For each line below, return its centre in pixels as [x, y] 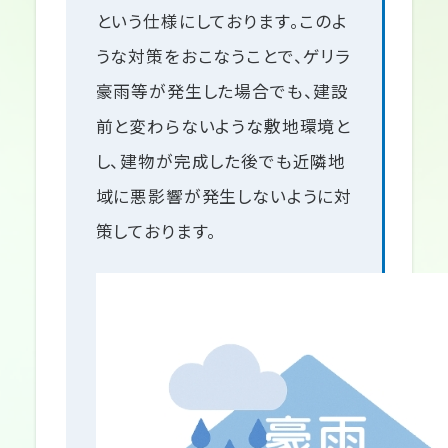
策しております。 [156, 230]
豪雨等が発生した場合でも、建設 [222, 90]
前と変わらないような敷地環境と [223, 125]
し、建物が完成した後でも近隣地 [221, 160]
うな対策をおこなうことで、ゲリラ [223, 55]
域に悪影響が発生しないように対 [224, 195]
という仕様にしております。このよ [221, 20]
